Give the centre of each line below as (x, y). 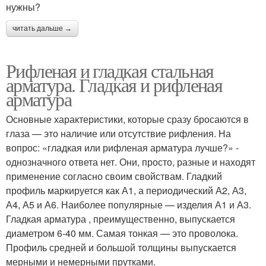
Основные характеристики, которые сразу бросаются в (127, 119)
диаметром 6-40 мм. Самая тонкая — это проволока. (122, 233)
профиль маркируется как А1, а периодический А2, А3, (126, 190)
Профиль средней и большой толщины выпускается (121, 247)
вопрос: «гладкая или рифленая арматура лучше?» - (122, 147)
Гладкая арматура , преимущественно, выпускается (121, 218)
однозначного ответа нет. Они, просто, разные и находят (131, 161)
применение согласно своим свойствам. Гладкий (114, 176)
